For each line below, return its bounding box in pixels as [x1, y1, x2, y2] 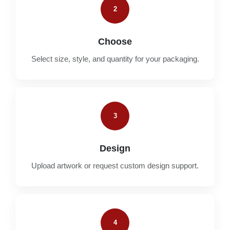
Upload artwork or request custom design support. [31, 161, 199, 170]
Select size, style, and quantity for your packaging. [31, 54, 199, 63]
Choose [98, 36, 132, 47]
